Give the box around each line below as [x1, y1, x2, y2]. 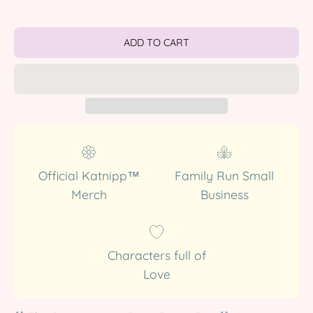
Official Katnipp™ [38, 168, 140, 184]
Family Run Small [175, 168, 274, 184]
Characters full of [107, 247, 206, 263]
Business [200, 187, 249, 203]
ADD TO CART [124, 36, 189, 50]
